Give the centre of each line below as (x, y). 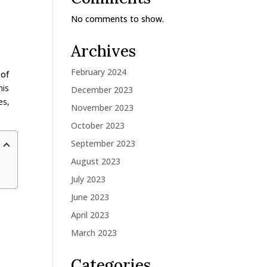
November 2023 (103, 108)
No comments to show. (118, 19)
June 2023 (90, 197)
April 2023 (90, 215)
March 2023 (94, 233)
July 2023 (89, 179)
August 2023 (96, 161)
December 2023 (102, 90)
